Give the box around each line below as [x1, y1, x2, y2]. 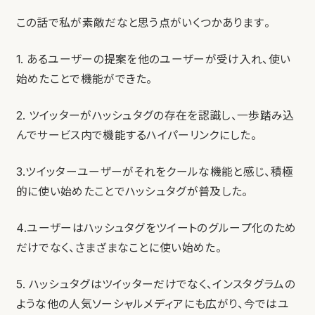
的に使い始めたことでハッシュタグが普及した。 [15, 184, 248, 198]
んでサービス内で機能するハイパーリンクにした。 [15, 128, 257, 142]
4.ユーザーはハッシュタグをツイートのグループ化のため [15, 221, 297, 235]
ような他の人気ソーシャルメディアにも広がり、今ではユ [15, 297, 289, 311]
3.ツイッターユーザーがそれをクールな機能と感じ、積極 [15, 165, 294, 179]
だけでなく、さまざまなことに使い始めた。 [15, 240, 222, 255]
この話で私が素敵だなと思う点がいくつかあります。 [15, 15, 271, 30]
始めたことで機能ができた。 [15, 72, 153, 86]
